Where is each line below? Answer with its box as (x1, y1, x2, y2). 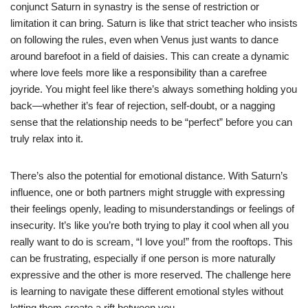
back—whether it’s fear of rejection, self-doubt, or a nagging (10, 99, 275, 111)
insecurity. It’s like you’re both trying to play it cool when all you (10, 219, 289, 231)
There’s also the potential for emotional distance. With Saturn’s (10, 169, 288, 181)
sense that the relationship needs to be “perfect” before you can (10, 115, 292, 128)
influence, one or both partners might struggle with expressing (10, 186, 285, 198)
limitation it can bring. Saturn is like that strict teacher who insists (10, 16, 298, 29)
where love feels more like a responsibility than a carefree (10, 66, 267, 78)
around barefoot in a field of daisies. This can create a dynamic (10, 49, 289, 62)
